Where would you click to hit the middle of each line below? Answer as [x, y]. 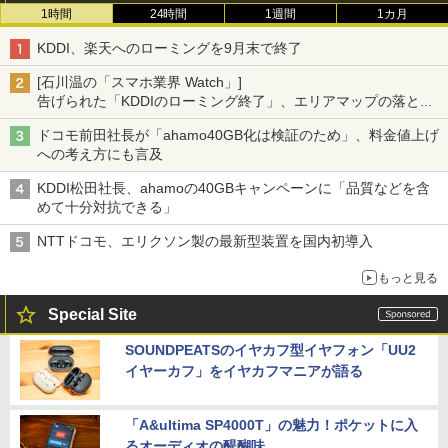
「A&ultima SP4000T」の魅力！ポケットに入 [271, 425]
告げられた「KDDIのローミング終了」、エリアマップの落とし [235, 101]
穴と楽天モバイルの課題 [114, 120]
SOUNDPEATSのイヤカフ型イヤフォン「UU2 [270, 350]
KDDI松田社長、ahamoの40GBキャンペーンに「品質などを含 [233, 188]
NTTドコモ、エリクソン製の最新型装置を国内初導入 [205, 241]
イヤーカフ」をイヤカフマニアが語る [244, 371]
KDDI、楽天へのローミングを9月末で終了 [169, 48]
